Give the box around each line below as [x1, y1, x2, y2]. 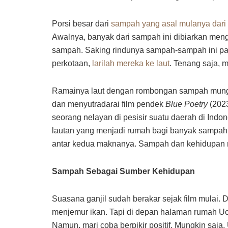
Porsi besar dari [52, 19, 111, 28]
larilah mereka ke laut [92, 59, 169, 68]
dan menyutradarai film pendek [52, 100, 165, 109]
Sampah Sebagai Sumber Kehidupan [52, 167, 197, 176]
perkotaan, [52, 59, 92, 68]
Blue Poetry [165, 100, 208, 109]
